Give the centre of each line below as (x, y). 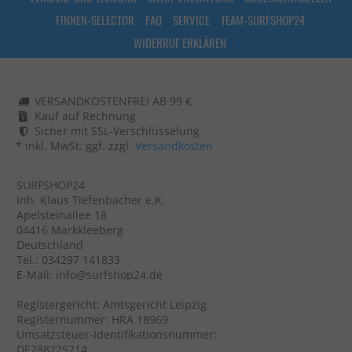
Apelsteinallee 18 (62, 214)
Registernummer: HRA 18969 (92, 319)
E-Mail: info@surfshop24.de (90, 274)
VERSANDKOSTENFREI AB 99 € (113, 101)
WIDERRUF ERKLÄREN (180, 42)
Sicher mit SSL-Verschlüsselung (117, 130)
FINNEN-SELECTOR (95, 19)
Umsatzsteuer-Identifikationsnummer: (117, 334)
